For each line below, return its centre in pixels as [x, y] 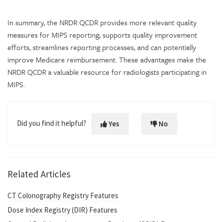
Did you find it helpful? [52, 123]
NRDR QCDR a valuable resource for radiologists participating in [107, 72]
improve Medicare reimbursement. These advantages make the [107, 59]
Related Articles [39, 174]
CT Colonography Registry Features [63, 195]
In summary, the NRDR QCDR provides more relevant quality [102, 22]
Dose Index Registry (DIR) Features [62, 210]
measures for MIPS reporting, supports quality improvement [102, 34]
